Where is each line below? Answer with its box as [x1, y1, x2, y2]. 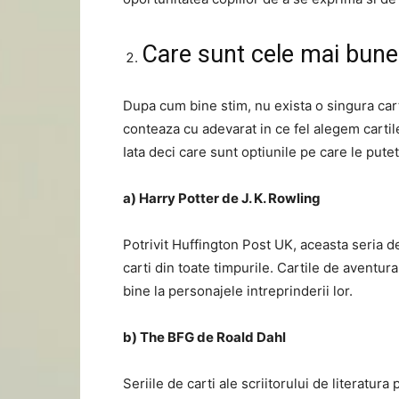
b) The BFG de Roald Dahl [123, 329, 286, 346]
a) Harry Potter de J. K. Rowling [123, 190, 321, 207]
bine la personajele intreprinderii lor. [123, 282, 353, 299]
